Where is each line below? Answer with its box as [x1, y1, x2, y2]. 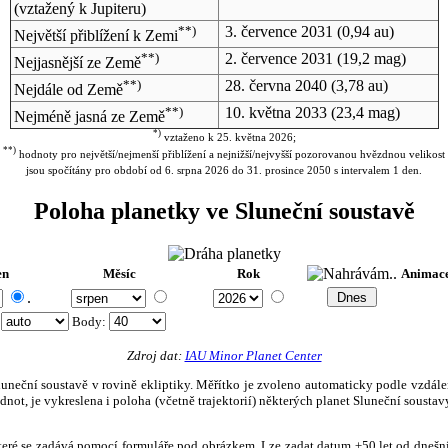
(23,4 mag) [326, 103, 400, 121]
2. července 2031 [224, 49, 333, 67]
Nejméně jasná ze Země [13, 108, 165, 126]
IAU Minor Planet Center [184, 347, 322, 363]
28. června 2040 [224, 76, 327, 94]
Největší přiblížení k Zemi [13, 27, 178, 45]
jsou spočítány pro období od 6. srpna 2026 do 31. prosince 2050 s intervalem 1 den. [26, 164, 422, 177]
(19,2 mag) [332, 49, 406, 67]
